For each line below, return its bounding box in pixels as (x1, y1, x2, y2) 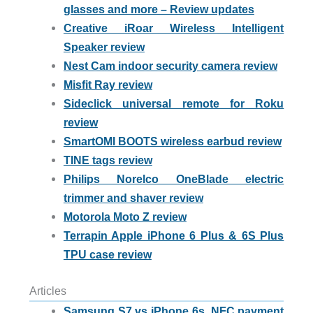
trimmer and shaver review (63, 191, 203, 205)
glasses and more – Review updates (63, 3, 254, 16)
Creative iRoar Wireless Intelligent (63, 22, 284, 35)
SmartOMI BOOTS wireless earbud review (63, 135, 282, 148)
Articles (29, 284, 66, 297)
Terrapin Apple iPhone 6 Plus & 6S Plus (63, 229, 284, 242)
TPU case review (63, 248, 152, 261)
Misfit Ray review (63, 78, 152, 92)
